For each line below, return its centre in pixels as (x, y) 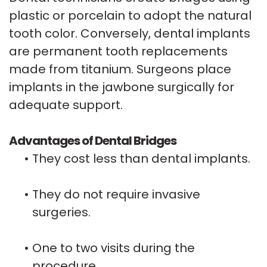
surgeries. (61, 212)
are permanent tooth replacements (118, 51)
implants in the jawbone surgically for (122, 87)
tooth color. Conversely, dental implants (130, 33)
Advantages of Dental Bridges (93, 140)
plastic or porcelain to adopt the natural (130, 15)
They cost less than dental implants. (141, 158)
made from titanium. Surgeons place (120, 69)
